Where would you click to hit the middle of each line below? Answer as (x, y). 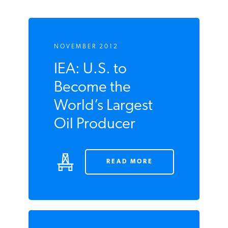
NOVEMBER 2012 (85, 128)
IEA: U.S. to (90, 151)
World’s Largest (103, 187)
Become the (92, 169)
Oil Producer (94, 206)
